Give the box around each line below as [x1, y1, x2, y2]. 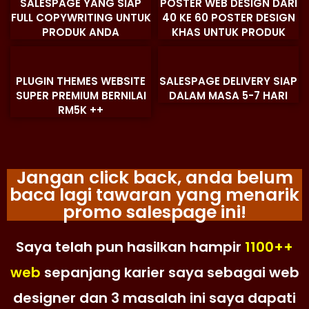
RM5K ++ [58, 103, 103, 117]
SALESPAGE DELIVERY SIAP [159, 74, 297, 88]
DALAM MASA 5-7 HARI [169, 88, 288, 103]
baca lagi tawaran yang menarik [10, 183, 299, 207]
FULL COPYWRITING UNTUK [10, 10, 151, 25]
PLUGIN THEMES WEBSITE [16, 74, 146, 88]
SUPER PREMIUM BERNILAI [15, 88, 146, 103]
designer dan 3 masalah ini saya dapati [13, 288, 296, 308]
